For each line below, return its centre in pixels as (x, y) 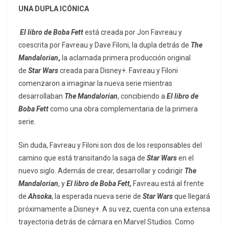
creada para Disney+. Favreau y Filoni (118, 71)
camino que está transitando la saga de (83, 158)
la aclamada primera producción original (126, 58)
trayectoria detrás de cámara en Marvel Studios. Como (106, 222)
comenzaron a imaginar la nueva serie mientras (95, 84)
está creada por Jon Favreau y (133, 32)
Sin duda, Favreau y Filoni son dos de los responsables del (110, 145)
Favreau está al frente (168, 184)
